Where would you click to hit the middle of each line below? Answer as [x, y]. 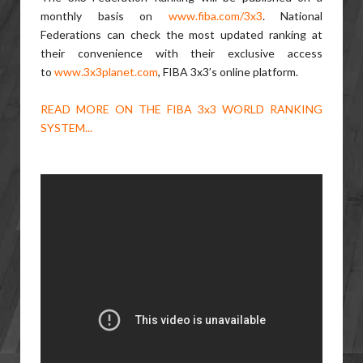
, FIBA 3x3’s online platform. [228, 71]
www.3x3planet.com [106, 71]
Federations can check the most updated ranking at [181, 34]
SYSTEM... [66, 127]
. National [292, 15]
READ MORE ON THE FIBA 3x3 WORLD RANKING [181, 109]
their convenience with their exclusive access [181, 53]
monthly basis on [105, 15]
